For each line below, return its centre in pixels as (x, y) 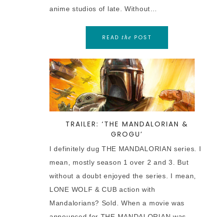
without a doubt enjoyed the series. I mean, (123, 176)
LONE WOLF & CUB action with (102, 189)
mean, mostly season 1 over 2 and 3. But (119, 162)
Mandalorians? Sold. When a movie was (117, 203)
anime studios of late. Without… (103, 9)
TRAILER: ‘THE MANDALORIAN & (127, 124)
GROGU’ (127, 134)
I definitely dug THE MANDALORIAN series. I (125, 149)
